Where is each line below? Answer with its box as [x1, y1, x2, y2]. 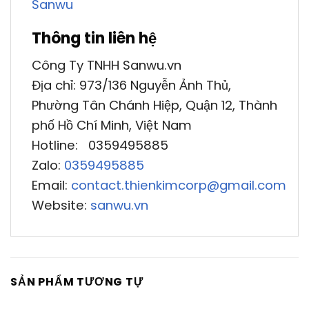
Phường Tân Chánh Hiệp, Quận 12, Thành [32, 96, 277, 114]
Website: [32, 196, 90, 214]
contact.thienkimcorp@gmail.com [71, 176, 286, 194]
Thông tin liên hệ [32, 28, 157, 50]
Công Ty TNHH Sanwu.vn [32, 56, 181, 74]
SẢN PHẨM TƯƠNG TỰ [10, 273, 143, 290]
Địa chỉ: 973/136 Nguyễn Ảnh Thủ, [32, 76, 231, 94]
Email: [32, 176, 71, 194]
